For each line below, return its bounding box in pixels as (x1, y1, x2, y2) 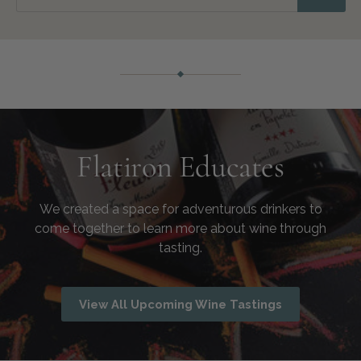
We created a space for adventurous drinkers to (39, 201, 322, 217)
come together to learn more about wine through (35, 220, 326, 236)
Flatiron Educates (77, 148, 284, 186)
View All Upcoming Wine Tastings (79, 297, 282, 311)
